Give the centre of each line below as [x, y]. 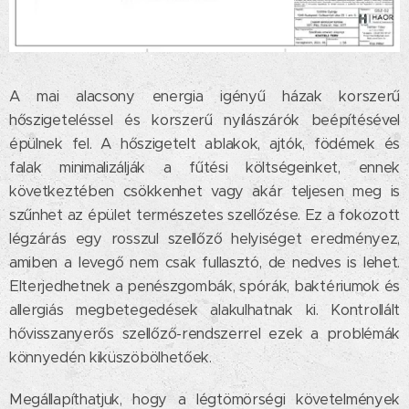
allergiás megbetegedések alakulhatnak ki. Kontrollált [204, 310]
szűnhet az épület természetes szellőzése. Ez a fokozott [204, 215]
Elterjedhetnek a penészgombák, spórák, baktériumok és [204, 287]
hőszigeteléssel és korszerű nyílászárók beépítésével [204, 121]
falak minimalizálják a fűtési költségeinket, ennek [204, 168]
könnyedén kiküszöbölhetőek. [113, 358]
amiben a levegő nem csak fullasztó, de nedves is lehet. [204, 263]
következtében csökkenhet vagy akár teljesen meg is [204, 192]
